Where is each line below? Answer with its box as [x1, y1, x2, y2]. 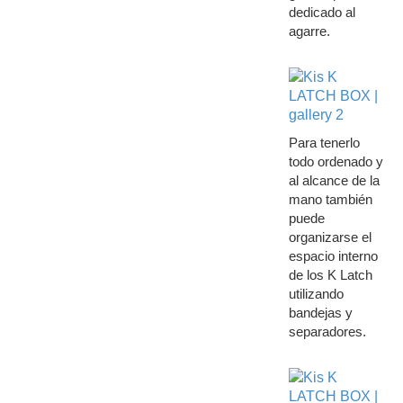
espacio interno [288, 248, 378, 264]
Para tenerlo [288, 135, 360, 150]
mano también [288, 192, 372, 207]
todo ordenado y [288, 154, 383, 169]
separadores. [288, 324, 366, 339]
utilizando [288, 286, 344, 301]
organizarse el [288, 229, 372, 245]
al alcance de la [288, 173, 380, 188]
